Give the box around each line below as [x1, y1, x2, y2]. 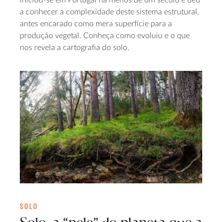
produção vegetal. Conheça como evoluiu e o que [20, 31, 190, 40]
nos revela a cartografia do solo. [20, 43, 129, 52]
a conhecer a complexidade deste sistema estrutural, [20, 7, 199, 16]
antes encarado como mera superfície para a [20, 19, 172, 28]
